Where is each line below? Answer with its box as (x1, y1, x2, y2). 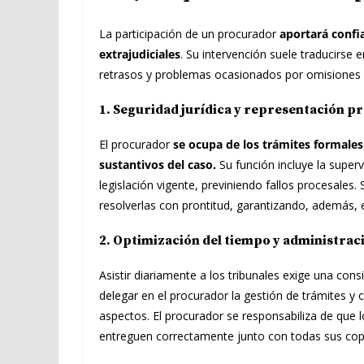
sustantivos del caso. (99, 157, 216, 173)
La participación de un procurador (99, 26, 279, 42)
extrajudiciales (99, 46, 180, 63)
